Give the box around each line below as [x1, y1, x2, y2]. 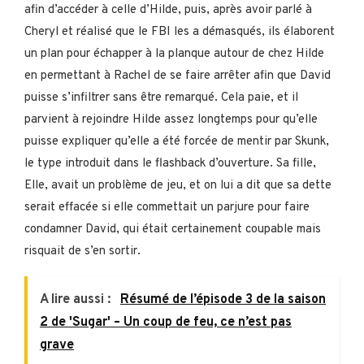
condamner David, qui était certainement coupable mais [24, 221, 321, 237]
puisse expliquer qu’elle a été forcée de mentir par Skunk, [24, 133, 329, 149]
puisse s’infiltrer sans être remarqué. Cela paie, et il [24, 89, 298, 106]
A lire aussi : [40, 291, 114, 308]
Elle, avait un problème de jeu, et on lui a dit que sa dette [24, 177, 331, 193]
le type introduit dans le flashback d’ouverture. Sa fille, [24, 155, 316, 171]
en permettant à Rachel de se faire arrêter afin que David [24, 67, 331, 84]
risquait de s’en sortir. [24, 243, 141, 259]
